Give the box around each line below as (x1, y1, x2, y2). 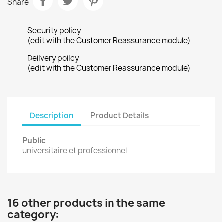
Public (22, 135, 46, 146)
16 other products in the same (7, 196, 165, 210)
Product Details (90, 110, 149, 121)
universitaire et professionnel (22, 145, 127, 156)
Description (30, 110, 74, 121)
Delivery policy (27, 53, 79, 63)
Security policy (27, 25, 81, 36)
